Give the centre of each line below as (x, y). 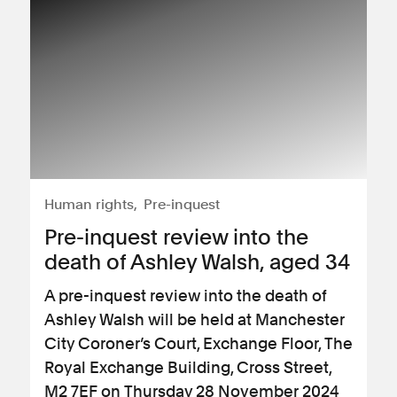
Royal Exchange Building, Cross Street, (188, 367)
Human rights (89, 204)
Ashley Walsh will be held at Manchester (195, 319)
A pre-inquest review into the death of (186, 296)
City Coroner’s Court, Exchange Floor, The (198, 343)
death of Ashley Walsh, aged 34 (197, 262)
